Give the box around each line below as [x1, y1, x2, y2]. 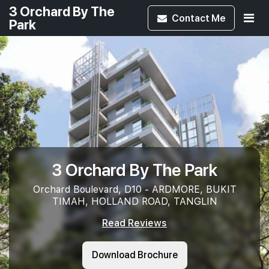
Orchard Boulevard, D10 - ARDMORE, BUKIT [32, 183, 237, 195]
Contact [172, 11, 211, 24]
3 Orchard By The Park [52, 157, 217, 180]
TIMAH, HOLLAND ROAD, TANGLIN [52, 195, 217, 207]
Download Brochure [91, 249, 178, 261]
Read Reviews [102, 217, 167, 229]
